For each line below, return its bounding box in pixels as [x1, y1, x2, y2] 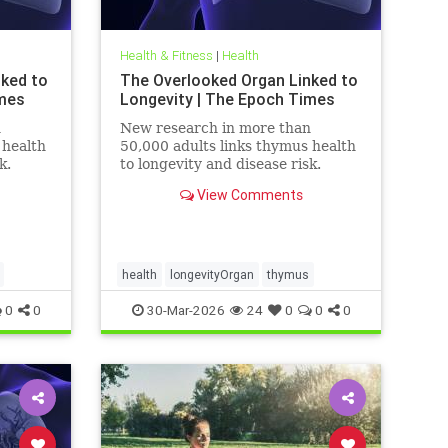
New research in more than [119, 119, 311, 136]
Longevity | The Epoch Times [119, 88, 335, 109]
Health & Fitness [119, 46, 213, 64]
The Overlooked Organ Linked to [119, 69, 358, 90]
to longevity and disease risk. [119, 155, 321, 172]
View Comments [193, 185, 303, 204]
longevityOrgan [170, 266, 254, 282]
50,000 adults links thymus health [119, 137, 356, 154]
